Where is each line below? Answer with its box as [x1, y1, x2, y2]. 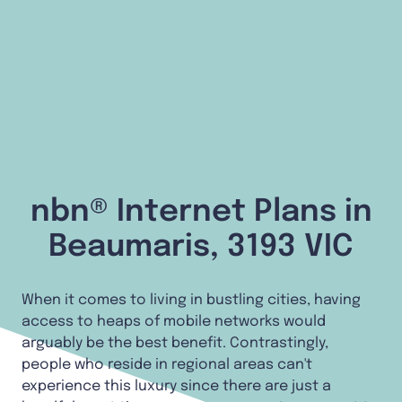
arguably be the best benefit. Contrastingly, [22, 335, 328, 351]
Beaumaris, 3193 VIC [48, 231, 354, 263]
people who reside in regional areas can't [22, 356, 312, 372]
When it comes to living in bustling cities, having [22, 292, 361, 308]
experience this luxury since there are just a [22, 378, 331, 394]
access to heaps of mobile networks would [22, 313, 326, 329]
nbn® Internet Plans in [30, 196, 372, 228]
